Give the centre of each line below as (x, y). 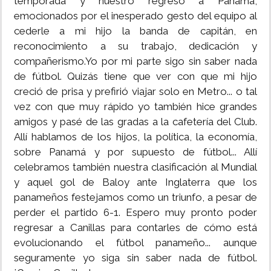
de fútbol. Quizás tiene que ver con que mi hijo (135, 77)
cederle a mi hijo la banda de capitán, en (135, 31)
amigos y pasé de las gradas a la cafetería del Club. (135, 122)
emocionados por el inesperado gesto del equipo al (135, 16)
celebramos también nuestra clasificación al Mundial (135, 167)
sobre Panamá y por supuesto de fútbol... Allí (135, 152)
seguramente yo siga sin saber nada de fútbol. (135, 258)
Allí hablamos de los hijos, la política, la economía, (135, 137)
